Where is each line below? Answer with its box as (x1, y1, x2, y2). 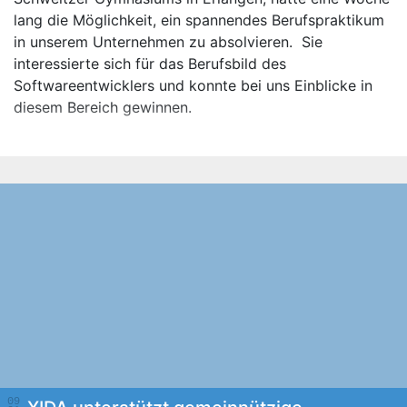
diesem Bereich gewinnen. (14, 98, 192, 116)
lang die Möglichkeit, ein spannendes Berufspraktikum (14, 11, 384, 29)
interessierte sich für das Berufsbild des (14, 55, 286, 73)
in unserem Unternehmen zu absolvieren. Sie (14, 33, 323, 51)
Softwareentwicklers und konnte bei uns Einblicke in (14, 76, 372, 94)
